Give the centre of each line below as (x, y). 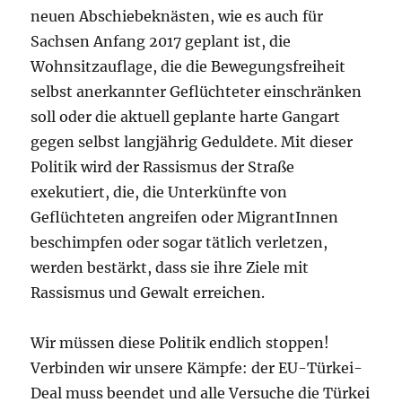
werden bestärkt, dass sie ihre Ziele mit (170, 267)
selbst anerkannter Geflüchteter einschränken (197, 91)
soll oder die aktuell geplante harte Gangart (186, 116)
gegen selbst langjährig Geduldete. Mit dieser (192, 141)
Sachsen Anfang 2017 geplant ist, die (161, 41)
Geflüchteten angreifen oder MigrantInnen (185, 217)
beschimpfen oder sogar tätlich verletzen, (179, 242)
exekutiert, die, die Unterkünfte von (159, 192)
